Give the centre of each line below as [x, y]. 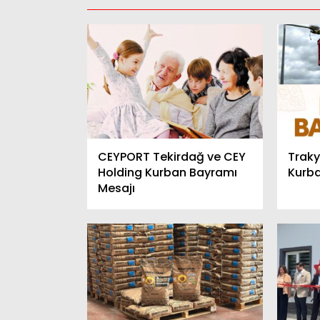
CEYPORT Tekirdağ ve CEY [172, 157]
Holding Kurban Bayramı [167, 173]
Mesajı [116, 189]
